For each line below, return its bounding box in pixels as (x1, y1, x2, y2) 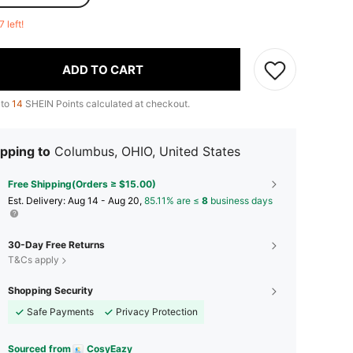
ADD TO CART (62, 61, 143, 77)
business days (208, 195, 273, 206)
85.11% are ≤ (144, 195, 202, 206)
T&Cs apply (8, 254, 59, 266)
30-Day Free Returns (8, 239, 105, 251)
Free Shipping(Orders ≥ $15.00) (8, 178, 156, 190)
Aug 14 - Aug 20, (68, 195, 144, 206)
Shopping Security (8, 284, 93, 296)
